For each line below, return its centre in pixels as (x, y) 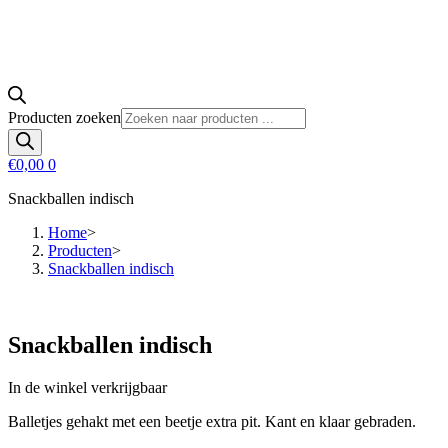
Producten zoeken (64, 117)
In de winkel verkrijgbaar (87, 387)
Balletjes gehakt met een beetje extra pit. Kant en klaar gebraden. (212, 421)
